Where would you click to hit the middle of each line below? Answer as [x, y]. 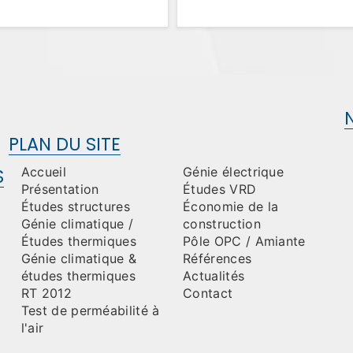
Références [217, 258]
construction [221, 224]
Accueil [43, 172]
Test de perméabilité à [90, 310]
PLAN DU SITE [64, 144]
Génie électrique [233, 172]
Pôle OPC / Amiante [244, 241]
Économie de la [230, 206]
